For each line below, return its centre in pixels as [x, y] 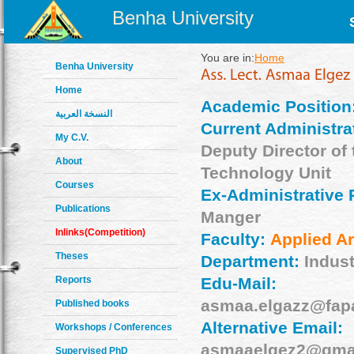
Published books [92, 303]
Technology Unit [265, 173]
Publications [83, 209]
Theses [72, 256]
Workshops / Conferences [114, 327]
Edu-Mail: [238, 283]
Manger [230, 217]
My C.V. [72, 137]
